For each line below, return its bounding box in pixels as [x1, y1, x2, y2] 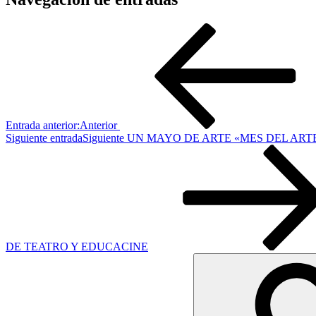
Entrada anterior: [6, 119, 80, 131]
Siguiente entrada [6, 131, 83, 144]
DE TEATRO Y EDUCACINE [6, 240, 148, 253]
